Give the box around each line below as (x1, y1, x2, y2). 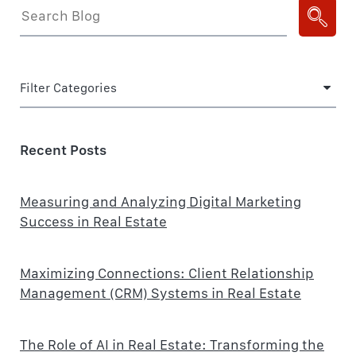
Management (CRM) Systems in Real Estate (20, 284, 301, 301)
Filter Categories (20, 79, 117, 95)
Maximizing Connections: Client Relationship (20, 264, 314, 281)
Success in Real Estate (20, 212, 167, 230)
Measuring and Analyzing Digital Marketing (20, 192, 301, 210)
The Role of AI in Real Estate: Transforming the (20, 335, 324, 353)
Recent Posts (20, 141, 106, 158)
